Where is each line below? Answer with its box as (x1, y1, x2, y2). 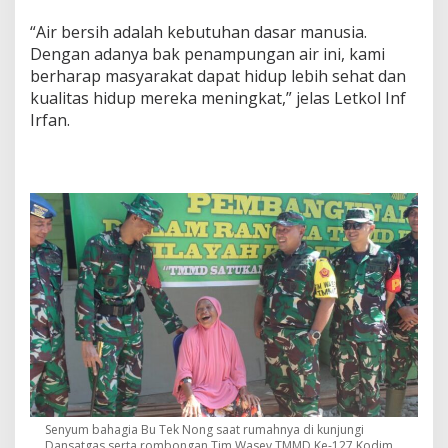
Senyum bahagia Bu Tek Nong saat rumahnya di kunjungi (45, 420, 364, 438)
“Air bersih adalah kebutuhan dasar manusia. (30, 20, 367, 43)
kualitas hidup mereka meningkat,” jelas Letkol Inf (30, 86, 406, 109)
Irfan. (30, 108, 70, 131)
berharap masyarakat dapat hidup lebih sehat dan (30, 64, 406, 87)
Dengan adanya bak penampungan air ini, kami (30, 42, 385, 65)
